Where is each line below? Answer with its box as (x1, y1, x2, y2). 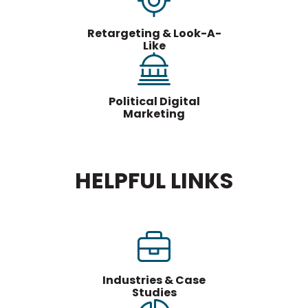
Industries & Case (102, 272, 206, 289)
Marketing (123, 106, 185, 122)
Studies (131, 285, 177, 301)
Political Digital (108, 93, 200, 110)
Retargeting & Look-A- (87, 25, 221, 42)
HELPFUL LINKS (75, 164, 233, 196)
